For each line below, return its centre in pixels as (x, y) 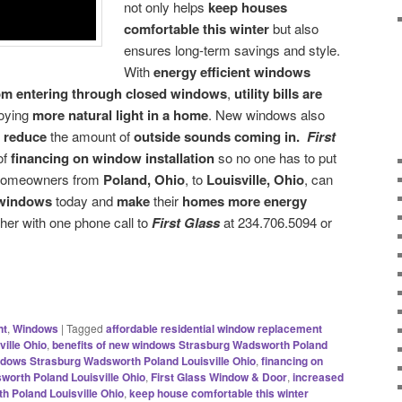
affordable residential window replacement (214, 328)
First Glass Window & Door (219, 376)
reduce (27, 136)
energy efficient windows (232, 71)
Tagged (85, 328)
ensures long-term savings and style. (232, 49)
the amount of (90, 135)
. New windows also (267, 114)
